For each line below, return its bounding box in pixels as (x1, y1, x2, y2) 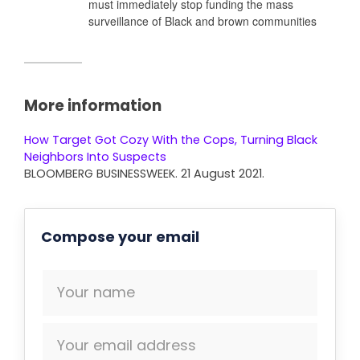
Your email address (56, 334, 196, 355)
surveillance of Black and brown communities (88, 12, 317, 29)
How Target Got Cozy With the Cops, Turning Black (23, 131, 317, 148)
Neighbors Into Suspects (23, 148, 166, 165)
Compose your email (40, 226, 199, 247)
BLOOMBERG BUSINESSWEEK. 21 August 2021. (23, 165, 264, 182)
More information (23, 94, 162, 117)
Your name (56, 281, 135, 302)
